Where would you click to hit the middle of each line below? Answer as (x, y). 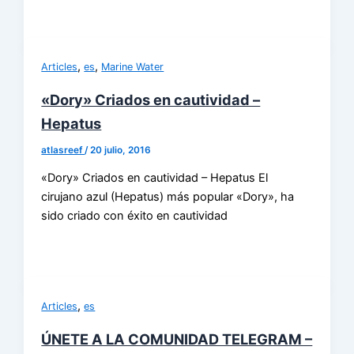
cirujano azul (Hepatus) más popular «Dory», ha (168, 197)
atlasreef (63, 150)
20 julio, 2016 (121, 150)
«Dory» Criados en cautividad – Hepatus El (155, 178)
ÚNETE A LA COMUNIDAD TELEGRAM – (177, 339)
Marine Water (133, 66)
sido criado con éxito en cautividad (135, 216)
